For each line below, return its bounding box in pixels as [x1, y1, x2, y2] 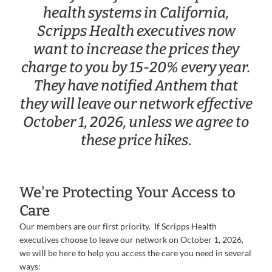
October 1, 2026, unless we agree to [23, 114, 249, 131]
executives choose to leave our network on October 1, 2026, [19, 234, 243, 245]
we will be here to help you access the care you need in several [19, 248, 251, 258]
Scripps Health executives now [36, 22, 236, 39]
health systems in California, [43, 4, 229, 21]
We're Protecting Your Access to [19, 184, 236, 201]
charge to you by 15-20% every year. [21, 59, 251, 76]
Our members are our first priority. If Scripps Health [19, 221, 217, 231]
